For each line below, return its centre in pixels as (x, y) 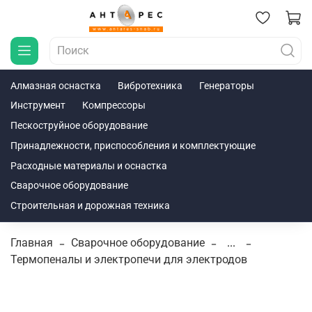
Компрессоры (114, 106)
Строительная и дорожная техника (90, 206)
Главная (32, 242)
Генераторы (227, 85)
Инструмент (38, 106)
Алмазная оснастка (56, 85)
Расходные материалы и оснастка (89, 165)
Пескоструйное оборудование (79, 126)
